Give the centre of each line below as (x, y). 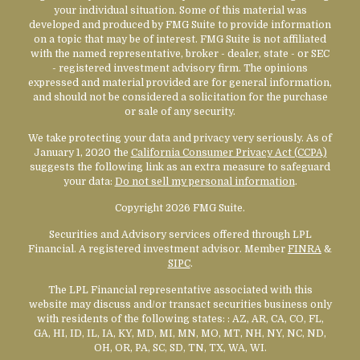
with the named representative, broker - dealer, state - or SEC (180, 53)
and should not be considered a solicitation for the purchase (180, 97)
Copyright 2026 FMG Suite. (180, 208)
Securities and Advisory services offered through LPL (180, 234)
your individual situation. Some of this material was (180, 10)
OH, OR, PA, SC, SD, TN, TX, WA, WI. (180, 348)
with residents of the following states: (132, 319)
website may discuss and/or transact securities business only (180, 304)
